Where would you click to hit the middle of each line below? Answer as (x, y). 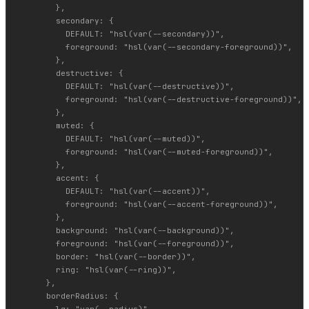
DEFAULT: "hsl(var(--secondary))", (121, 33)
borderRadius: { (68, 296)
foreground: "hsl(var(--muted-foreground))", (145, 151)
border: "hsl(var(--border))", (107, 256)
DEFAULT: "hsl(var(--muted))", (111, 138)
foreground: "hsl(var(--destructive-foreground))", (160, 99)
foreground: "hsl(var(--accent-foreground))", (148, 204)
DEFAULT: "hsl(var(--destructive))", (126, 86)
